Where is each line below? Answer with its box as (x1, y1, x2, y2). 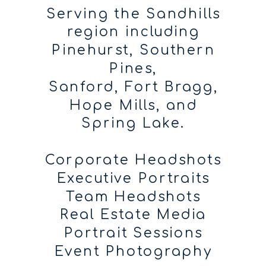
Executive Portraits (56, 171, 210, 186)
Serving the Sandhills (46, 6, 221, 22)
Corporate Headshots (45, 153, 222, 168)
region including (66, 24, 200, 40)
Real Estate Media (60, 207, 207, 223)
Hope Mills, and (69, 97, 198, 113)
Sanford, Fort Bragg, (48, 80, 218, 95)
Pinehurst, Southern (52, 43, 216, 58)
